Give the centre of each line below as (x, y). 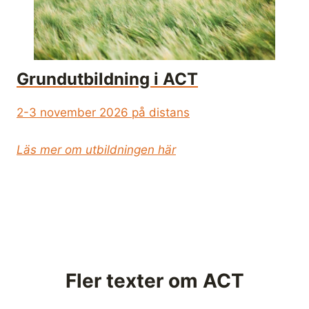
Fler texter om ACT (154, 280)
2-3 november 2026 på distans (103, 112)
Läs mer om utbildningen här (96, 149)
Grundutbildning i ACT (107, 79)
